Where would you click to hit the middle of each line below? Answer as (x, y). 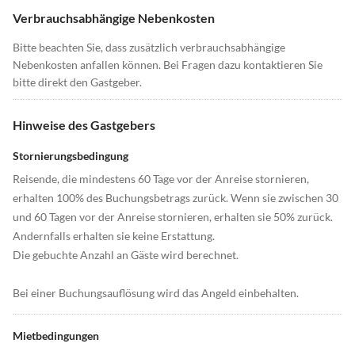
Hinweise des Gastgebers (84, 125)
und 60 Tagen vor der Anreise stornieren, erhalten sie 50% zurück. (173, 217)
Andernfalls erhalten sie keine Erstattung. (114, 236)
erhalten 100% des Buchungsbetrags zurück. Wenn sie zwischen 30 (176, 198)
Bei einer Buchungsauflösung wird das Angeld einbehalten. (156, 293)
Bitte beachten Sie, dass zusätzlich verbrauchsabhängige (149, 48)
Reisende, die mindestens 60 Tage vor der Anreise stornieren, (161, 179)
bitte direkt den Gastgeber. (77, 82)
